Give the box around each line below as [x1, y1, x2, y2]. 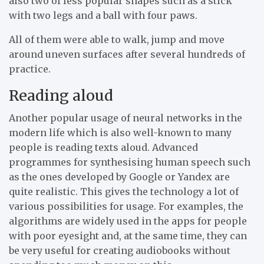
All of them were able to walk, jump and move [9, 33, 225, 45]
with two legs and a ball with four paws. [9, 9, 197, 21]
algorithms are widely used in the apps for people [9, 214, 247, 227]
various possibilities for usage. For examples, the [9, 200, 243, 212]
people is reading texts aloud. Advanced [9, 141, 198, 153]
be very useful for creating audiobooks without [9, 244, 230, 256]
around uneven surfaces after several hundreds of [9, 48, 245, 60]
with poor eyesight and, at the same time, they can [9, 229, 247, 242]
